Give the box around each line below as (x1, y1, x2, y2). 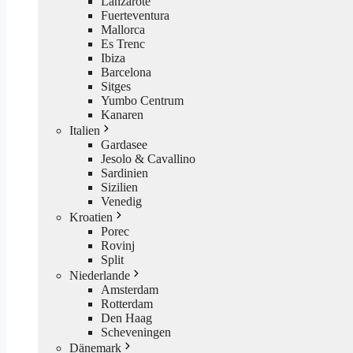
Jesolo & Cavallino (101, 151, 195, 165)
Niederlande (69, 268, 130, 282)
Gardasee (101, 137, 147, 151)
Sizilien (101, 180, 138, 194)
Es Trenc (101, 36, 145, 50)
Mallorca (101, 22, 145, 36)
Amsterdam (101, 282, 158, 296)
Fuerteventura (101, 8, 169, 22)
